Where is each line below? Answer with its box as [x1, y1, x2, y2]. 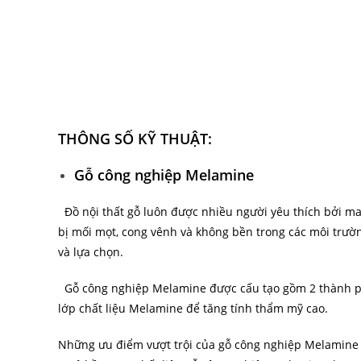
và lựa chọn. [58, 244, 123, 259]
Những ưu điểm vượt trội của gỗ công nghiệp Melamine [58, 337, 359, 352]
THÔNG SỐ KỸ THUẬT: [58, 129, 212, 148]
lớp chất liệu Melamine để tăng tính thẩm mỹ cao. [58, 301, 328, 316]
